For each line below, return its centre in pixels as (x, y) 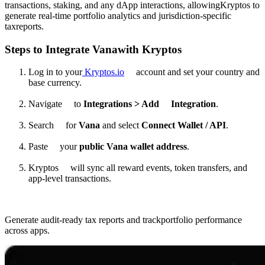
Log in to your (55, 72)
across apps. (27, 231)
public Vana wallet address (133, 147)
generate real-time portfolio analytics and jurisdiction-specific (118, 15)
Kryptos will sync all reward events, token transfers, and (138, 168)
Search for (54, 125)
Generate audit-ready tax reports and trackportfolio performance (123, 220)
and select (121, 125)
